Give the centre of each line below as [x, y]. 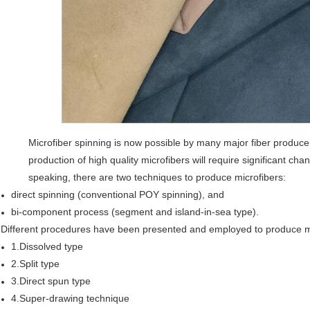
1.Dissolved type [47, 247]
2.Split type [35, 264]
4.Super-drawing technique [70, 299]
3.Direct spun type [51, 281]
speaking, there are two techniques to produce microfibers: [157, 177]
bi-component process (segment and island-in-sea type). [135, 212]
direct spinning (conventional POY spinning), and [118, 195]
